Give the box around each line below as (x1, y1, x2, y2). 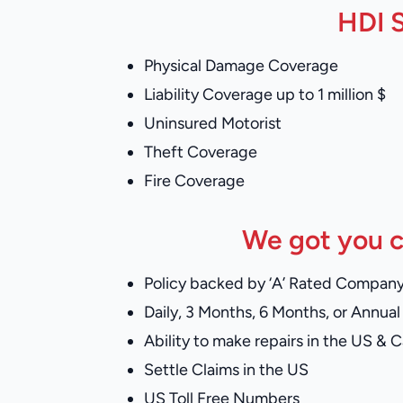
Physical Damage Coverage (144, 56, 338, 76)
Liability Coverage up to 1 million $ (144, 85, 386, 104)
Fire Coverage (144, 171, 245, 191)
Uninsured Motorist (144, 113, 282, 133)
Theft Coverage (144, 142, 257, 162)
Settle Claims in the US (144, 360, 309, 380)
